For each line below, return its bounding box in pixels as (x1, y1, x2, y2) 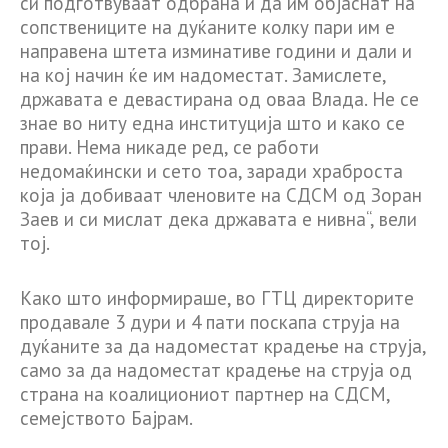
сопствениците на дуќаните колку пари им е (20, 15, 395, 40)
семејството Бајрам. (20, 405, 193, 430)
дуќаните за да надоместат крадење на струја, (20, 333, 426, 358)
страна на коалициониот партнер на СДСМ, (20, 381, 390, 406)
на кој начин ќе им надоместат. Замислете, (20, 63, 386, 88)
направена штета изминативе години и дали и (20, 39, 412, 64)
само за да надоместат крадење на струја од (20, 357, 412, 382)
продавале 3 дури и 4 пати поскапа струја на (20, 309, 400, 334)
